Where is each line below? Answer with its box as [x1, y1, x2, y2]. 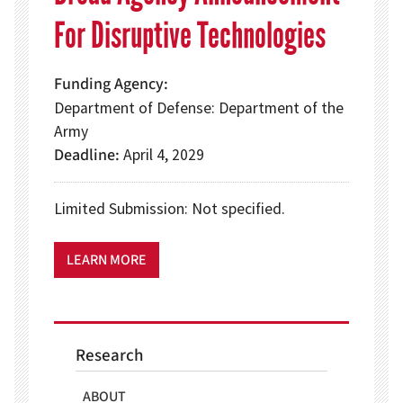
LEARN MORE [67, 250, 147, 270]
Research [76, 343, 143, 368]
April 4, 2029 [123, 145, 204, 165]
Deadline [54, 144, 115, 166]
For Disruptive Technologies [54, 13, 326, 58]
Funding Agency [54, 73, 164, 95]
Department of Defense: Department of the [54, 98, 344, 118]
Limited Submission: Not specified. [54, 199, 285, 219]
